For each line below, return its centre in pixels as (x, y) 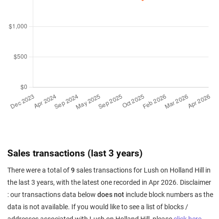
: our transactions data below (52, 195)
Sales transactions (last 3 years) (75, 153)
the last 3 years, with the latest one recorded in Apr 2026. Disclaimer (109, 183)
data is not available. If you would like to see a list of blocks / (98, 207)
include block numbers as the (169, 195)
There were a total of (39, 170)
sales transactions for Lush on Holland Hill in (143, 170)
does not (111, 195)
